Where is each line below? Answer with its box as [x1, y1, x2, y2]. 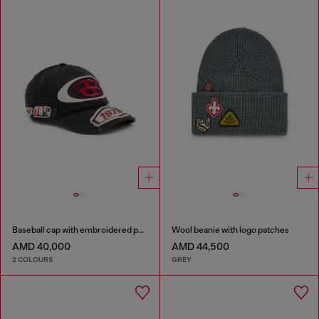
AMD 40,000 [12, 241, 70, 253]
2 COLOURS [12, 254, 53, 264]
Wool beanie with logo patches [171, 225, 289, 236]
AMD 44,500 [171, 241, 229, 253]
